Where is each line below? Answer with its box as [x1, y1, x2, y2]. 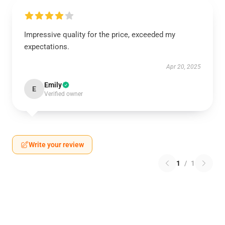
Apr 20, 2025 [166, 63, 201, 71]
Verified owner [44, 90, 83, 98]
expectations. [24, 42, 69, 52]
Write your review [29, 141, 84, 149]
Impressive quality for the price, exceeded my [24, 30, 175, 40]
